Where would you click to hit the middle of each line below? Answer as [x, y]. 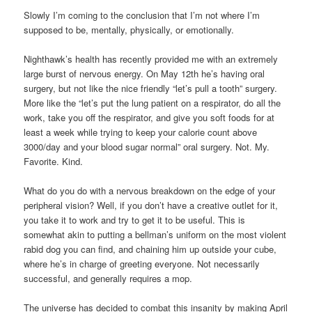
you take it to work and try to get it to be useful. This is [135, 219]
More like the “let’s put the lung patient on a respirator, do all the [153, 102]
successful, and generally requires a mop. [108, 278]
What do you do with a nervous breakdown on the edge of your [150, 190]
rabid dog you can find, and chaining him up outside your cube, [150, 249]
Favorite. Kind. [54, 161]
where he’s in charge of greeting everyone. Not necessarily [142, 263]
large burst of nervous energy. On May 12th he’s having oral [145, 73]
